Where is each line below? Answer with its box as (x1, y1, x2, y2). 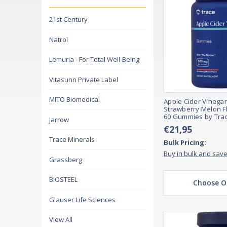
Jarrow (49, 115, 69, 124)
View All (49, 215, 72, 224)
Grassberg (49, 155, 82, 164)
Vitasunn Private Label (49, 74, 118, 84)
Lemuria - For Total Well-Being (49, 55, 139, 64)
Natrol (49, 34, 68, 44)
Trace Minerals (49, 135, 95, 144)
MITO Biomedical (49, 95, 100, 104)
